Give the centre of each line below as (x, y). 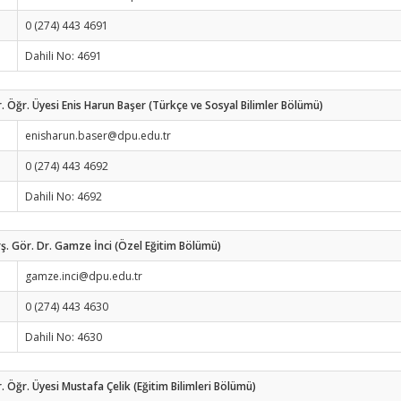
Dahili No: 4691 (64, 56)
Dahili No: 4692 (64, 196)
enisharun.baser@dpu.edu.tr (98, 136)
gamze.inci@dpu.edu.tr (84, 276)
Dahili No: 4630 (64, 337)
